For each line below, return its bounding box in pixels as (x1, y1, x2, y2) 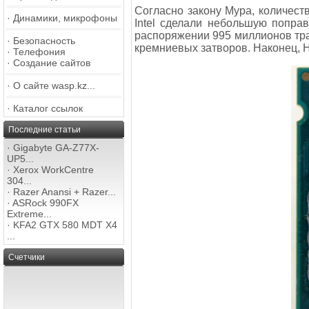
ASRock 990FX (12, 197, 79, 208)
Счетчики (8, 252, 45, 262)
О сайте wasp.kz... (13, 80, 95, 91)
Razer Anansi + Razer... (13, 186, 116, 197)
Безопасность (13, 35, 75, 46)
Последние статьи (8, 125, 81, 134)
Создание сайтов (13, 57, 90, 68)
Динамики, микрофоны (13, 12, 117, 23)
